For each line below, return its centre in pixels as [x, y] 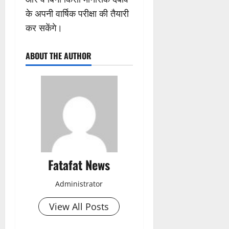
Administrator [79, 184]
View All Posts [79, 207]
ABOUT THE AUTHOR [59, 56]
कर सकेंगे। [44, 28]
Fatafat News [79, 165]
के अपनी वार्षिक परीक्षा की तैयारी [77, 14]
